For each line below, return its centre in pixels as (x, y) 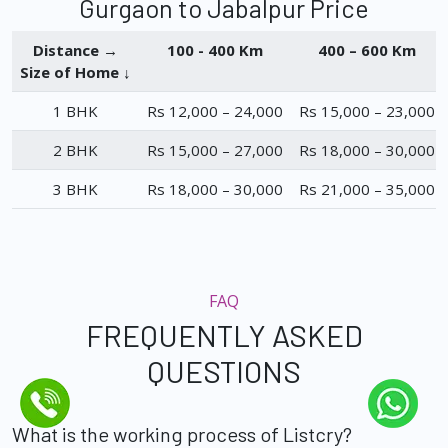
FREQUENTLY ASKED (224, 335)
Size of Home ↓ (75, 72)
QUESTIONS (224, 371)
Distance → (75, 50)
